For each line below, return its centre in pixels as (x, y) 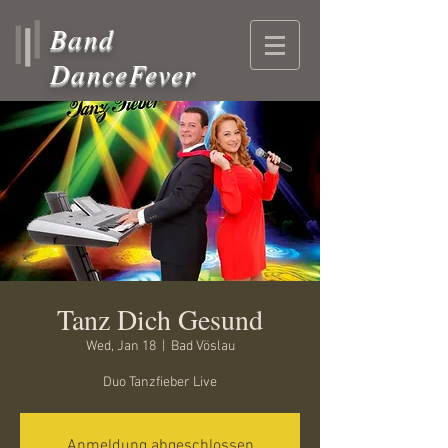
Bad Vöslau (202, 346)
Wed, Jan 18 (120, 346)
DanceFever (123, 73)
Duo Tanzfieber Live (160, 382)
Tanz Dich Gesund (160, 319)
